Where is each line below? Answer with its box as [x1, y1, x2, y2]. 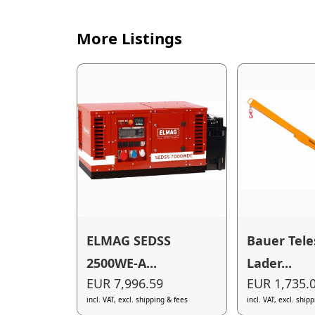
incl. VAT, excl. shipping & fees [86, 295, 188, 305]
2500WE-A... [86, 254, 157, 271]
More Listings [76, 27, 182, 49]
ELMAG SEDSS [86, 231, 172, 249]
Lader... [247, 254, 292, 271]
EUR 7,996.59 [86, 275, 164, 292]
